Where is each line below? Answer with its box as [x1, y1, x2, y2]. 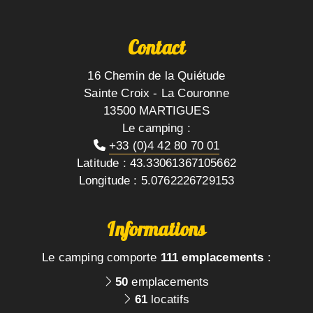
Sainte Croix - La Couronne [84, 86, 229, 100]
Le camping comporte [42, 250, 161, 264]
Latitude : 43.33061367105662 [77, 156, 236, 170]
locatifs [147, 292, 190, 306]
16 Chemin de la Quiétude [87, 68, 226, 82]
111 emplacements [160, 250, 264, 264]
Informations [107, 216, 206, 247]
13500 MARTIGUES [103, 103, 210, 117]
